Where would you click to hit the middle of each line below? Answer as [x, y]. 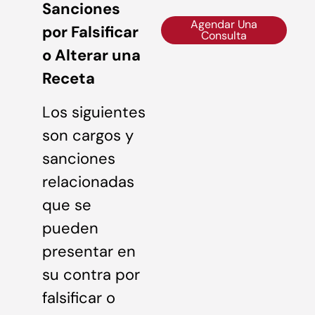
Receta [69, 79]
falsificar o [79, 297]
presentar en [89, 251]
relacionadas [88, 181]
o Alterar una [91, 56]
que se [67, 205]
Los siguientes [94, 112]
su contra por [91, 274]
